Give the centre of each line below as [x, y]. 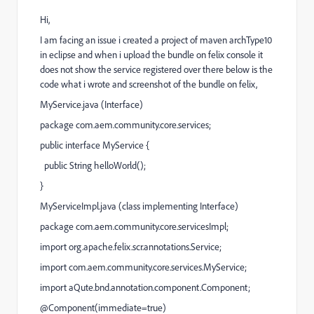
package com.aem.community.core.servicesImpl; [134, 226]
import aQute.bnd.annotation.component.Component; [145, 287]
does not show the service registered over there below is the [156, 69]
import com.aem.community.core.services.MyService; [143, 267]
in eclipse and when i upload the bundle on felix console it [151, 55]
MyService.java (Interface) [91, 104]
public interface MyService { [95, 145]
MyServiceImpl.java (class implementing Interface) [139, 206]
